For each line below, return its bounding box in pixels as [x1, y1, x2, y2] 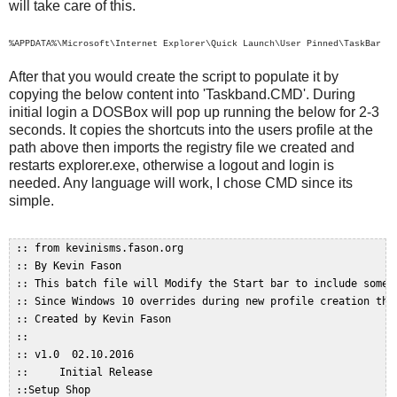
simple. [9, 193, 54, 209]
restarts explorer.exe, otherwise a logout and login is [9, 158, 334, 174]
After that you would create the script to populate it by [9, 69, 339, 85]
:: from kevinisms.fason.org [10, 242, 196, 255]
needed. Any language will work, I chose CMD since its [9, 175, 353, 191]
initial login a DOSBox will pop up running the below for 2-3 [9, 105, 379, 121]
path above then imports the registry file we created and [9, 140, 354, 156]
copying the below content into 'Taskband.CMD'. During [9, 87, 355, 103]
